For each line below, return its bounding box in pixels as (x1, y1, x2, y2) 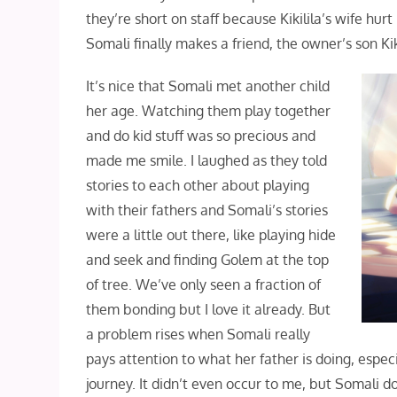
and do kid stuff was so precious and (86, 126, 316, 144)
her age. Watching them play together (86, 101, 331, 120)
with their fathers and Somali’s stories (86, 200, 329, 219)
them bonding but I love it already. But (86, 300, 331, 318)
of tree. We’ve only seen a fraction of (86, 275, 322, 293)
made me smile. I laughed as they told (86, 151, 328, 169)
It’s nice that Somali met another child (86, 76, 331, 95)
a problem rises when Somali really (86, 324, 311, 343)
